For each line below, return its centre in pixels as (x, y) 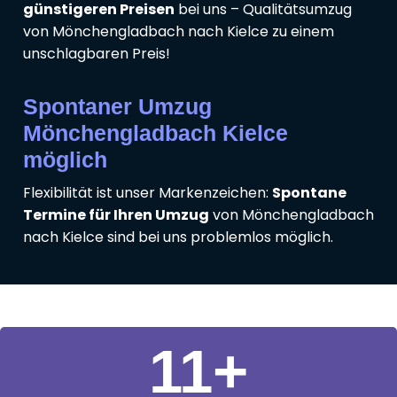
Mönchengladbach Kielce (156, 133)
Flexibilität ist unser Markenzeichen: (148, 193)
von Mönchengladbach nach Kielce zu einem (179, 32)
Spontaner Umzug (117, 107)
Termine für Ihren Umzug (116, 215)
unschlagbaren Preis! (97, 54)
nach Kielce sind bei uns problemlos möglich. (178, 237)
